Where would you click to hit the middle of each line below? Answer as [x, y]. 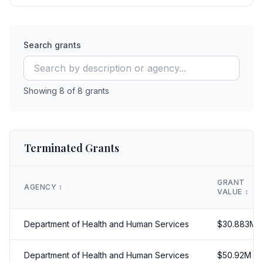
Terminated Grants [72, 148]
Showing [41, 91]
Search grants [52, 45]
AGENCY [42, 187]
